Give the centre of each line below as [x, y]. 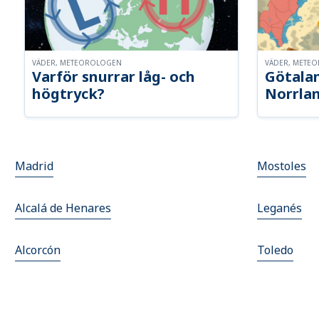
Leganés [279, 208]
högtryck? [69, 94]
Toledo [275, 250]
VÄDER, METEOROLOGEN [77, 63]
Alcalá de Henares [63, 208]
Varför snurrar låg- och [114, 77]
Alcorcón [38, 250]
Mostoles [282, 166]
